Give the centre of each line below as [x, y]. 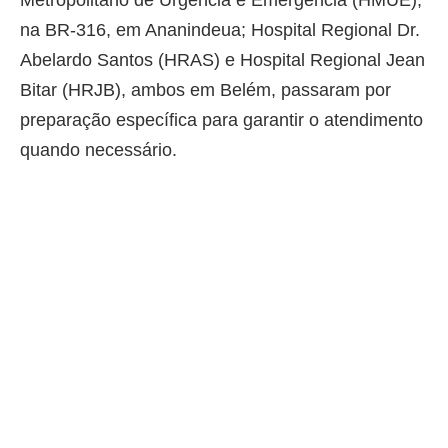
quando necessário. [98, 150]
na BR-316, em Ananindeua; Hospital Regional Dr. [220, 30]
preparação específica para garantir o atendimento [221, 120]
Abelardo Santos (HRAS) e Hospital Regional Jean [222, 60]
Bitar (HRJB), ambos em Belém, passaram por [205, 90]
